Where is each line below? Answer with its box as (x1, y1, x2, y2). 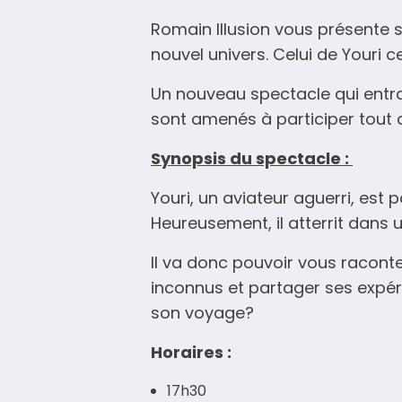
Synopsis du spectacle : (151, 147, 353, 170)
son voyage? (151, 301, 254, 325)
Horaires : (151, 341, 232, 364)
